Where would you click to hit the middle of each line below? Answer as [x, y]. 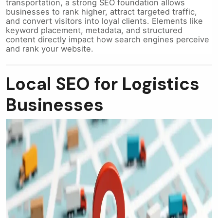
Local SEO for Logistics [103, 84]
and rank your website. [50, 49]
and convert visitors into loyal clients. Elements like [104, 21]
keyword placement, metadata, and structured [94, 30]
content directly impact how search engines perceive [108, 40]
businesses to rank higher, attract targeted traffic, [101, 12]
